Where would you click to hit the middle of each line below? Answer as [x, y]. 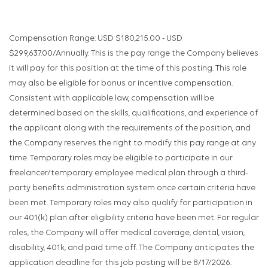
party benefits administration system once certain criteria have [132, 188]
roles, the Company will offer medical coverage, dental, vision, [127, 233]
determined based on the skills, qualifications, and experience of [133, 114]
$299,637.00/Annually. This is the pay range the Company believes [134, 54]
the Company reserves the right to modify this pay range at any [133, 144]
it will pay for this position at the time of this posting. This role [128, 69]
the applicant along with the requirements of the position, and [130, 129]
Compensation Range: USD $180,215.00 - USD [96, 39]
